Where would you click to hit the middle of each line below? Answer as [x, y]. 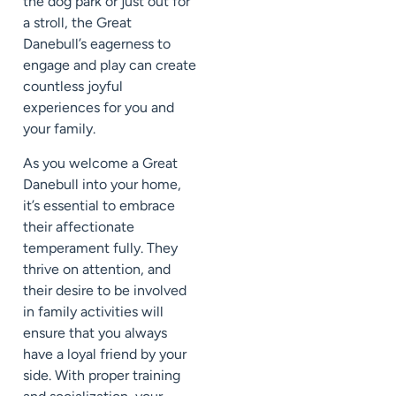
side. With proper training [102, 375]
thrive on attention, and [97, 269]
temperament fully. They [100, 247]
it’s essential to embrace [99, 205]
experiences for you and [99, 108]
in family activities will [93, 311]
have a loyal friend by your [105, 354]
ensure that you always [95, 332]
